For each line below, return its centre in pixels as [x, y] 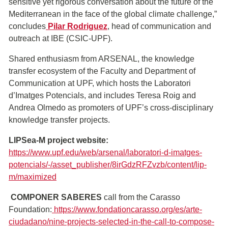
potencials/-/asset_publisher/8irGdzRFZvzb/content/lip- [108, 165]
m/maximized [33, 177]
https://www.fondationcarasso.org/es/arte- [127, 210]
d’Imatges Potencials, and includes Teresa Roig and [102, 96]
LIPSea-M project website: [59, 140]
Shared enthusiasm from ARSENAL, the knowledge [102, 59]
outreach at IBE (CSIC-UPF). [62, 39]
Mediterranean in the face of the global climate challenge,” [113, 14]
